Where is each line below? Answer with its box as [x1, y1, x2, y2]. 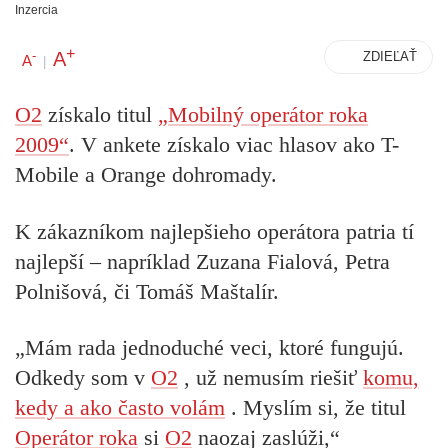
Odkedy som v [15, 365, 151, 391]
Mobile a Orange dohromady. [15, 162, 277, 188]
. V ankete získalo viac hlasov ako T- [69, 132, 399, 158]
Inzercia [15, 3, 58, 17]
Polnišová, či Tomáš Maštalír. [15, 278, 279, 304]
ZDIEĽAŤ [363, 49, 417, 64]
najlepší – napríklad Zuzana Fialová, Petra [15, 248, 390, 274]
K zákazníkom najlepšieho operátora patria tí [15, 218, 414, 244]
